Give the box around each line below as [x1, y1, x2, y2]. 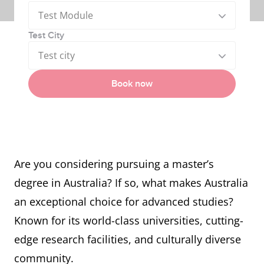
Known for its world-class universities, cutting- [14, 213, 243, 227]
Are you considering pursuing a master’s [14, 157, 214, 171]
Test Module [38, 8, 93, 22]
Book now [111, 78, 153, 90]
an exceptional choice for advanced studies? [14, 194, 233, 209]
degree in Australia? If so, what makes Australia [14, 176, 248, 190]
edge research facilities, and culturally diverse [14, 232, 241, 246]
